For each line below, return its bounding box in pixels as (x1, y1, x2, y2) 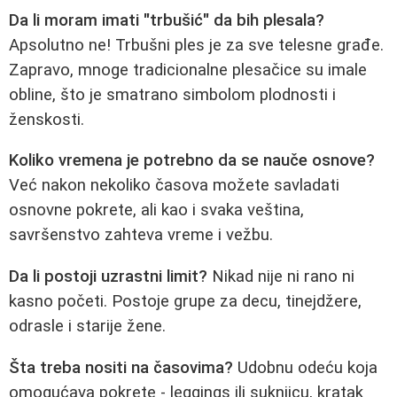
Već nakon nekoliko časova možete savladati (9, 175, 339, 196)
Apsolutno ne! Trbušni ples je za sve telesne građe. (9, 35, 384, 55)
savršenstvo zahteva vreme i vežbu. (9, 225, 273, 245)
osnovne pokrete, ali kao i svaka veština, (9, 200, 304, 221)
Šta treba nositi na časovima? (9, 357, 233, 378)
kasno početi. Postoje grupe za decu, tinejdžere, (9, 291, 362, 311)
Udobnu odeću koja (233, 357, 378, 378)
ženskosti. (9, 109, 84, 129)
